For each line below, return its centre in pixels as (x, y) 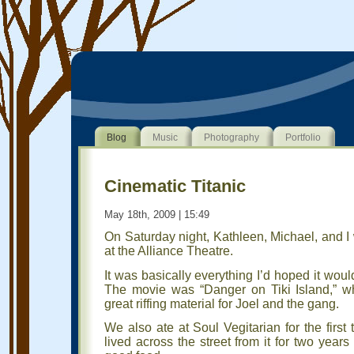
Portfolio (303, 137)
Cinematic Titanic (175, 186)
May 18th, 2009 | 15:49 (157, 215)
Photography (232, 137)
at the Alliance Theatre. (169, 251)
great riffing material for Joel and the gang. (222, 303)
